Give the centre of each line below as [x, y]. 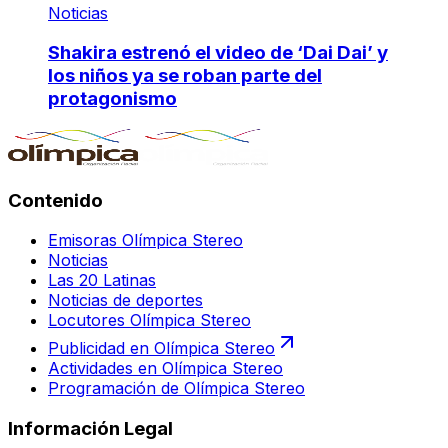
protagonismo [112, 99]
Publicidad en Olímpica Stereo [161, 348]
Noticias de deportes [125, 300]
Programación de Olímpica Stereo [176, 388]
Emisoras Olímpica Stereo [145, 240]
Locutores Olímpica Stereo [149, 320]
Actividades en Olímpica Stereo [165, 368]
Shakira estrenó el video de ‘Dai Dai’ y [218, 53]
